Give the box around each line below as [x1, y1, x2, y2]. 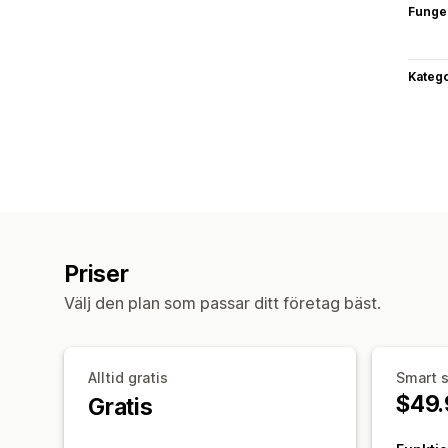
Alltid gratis [88, 368, 168, 386]
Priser [64, 259, 129, 288]
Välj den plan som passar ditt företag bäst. [64, 292, 381, 313]
